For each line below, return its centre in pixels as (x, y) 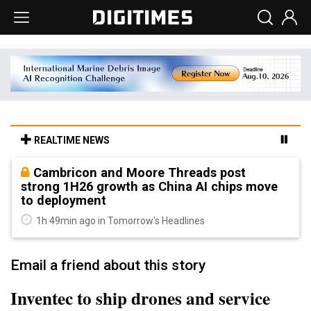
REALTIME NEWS (71, 140)
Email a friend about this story (108, 265)
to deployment (64, 200)
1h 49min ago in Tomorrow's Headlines (119, 220)
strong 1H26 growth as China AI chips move (149, 186)
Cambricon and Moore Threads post (140, 172)
